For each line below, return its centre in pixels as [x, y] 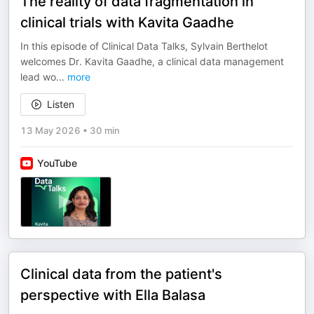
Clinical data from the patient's [121, 274]
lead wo [38, 77]
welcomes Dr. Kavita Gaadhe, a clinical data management [152, 61]
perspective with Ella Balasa [113, 295]
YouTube [57, 163]
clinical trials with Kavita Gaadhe [127, 22]
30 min [105, 130]
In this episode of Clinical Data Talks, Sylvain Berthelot [144, 46]
